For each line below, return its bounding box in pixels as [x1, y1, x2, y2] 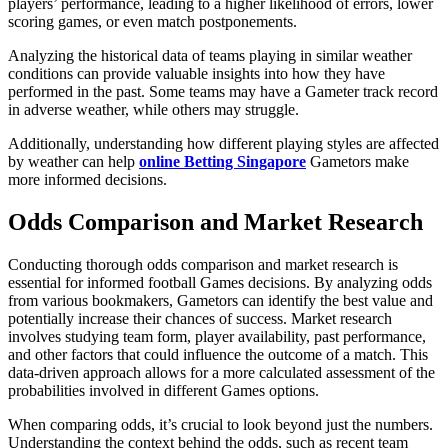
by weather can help [8, 152, 139, 170]
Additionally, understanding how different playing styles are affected [8, 134, 439, 152]
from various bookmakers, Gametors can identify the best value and [8, 291, 433, 309]
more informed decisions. [8, 170, 167, 188]
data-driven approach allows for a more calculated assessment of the [8, 363, 435, 381]
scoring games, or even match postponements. [8, 12, 297, 30]
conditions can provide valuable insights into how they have [8, 64, 385, 82]
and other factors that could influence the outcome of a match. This [8, 345, 428, 363]
